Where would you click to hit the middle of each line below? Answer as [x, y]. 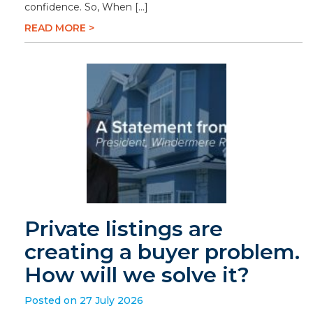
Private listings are [124, 229]
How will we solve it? [137, 275]
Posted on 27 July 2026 [84, 300]
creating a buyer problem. [162, 252]
